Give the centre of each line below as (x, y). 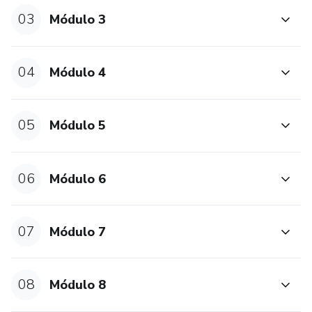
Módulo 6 (78, 179)
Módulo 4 (78, 73)
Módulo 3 (78, 19)
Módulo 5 (78, 126)
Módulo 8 (78, 284)
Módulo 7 (78, 232)
